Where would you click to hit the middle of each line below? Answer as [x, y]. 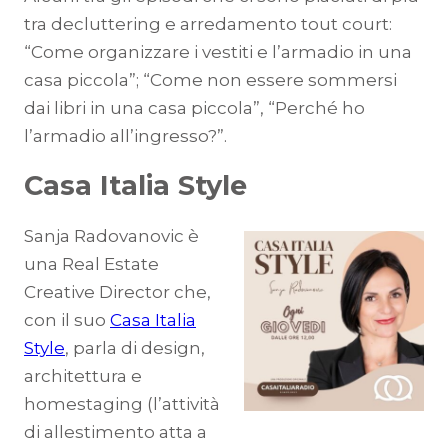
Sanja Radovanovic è [111, 236]
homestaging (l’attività [122, 404]
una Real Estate [91, 264]
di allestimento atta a [115, 432]
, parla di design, [135, 348]
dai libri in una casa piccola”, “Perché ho [194, 108]
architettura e [83, 376]
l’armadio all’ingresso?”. [125, 136]
